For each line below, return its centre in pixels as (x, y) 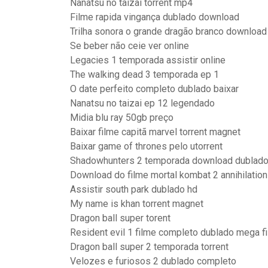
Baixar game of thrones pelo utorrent (146, 146)
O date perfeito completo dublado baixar (154, 89)
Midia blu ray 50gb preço (122, 118)
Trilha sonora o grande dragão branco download (168, 31)
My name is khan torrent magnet (137, 204)
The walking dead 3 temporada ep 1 (144, 74)
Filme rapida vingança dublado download (155, 17)
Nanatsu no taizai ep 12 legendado (142, 103)
